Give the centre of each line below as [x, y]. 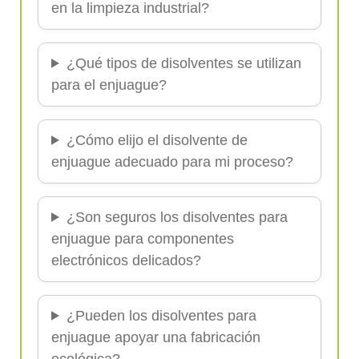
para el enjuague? [109, 85]
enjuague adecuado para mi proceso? [172, 161]
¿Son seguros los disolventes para [177, 217]
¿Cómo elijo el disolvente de [157, 140]
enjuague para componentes [143, 238]
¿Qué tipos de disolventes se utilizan [184, 63]
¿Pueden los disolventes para [161, 315]
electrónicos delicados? [126, 260]
